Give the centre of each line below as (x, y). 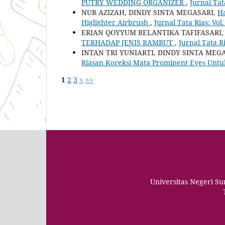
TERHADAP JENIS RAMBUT (128, 42)
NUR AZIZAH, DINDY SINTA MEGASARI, (149, 12)
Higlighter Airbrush (116, 22)
